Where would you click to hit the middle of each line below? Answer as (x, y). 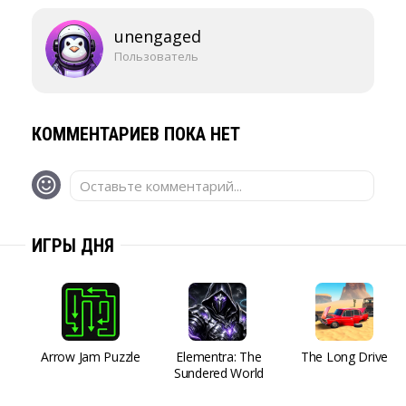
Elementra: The (219, 357)
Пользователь (156, 56)
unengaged (158, 36)
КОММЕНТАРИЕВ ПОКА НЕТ (136, 134)
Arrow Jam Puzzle (91, 357)
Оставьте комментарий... (161, 186)
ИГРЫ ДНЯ (73, 246)
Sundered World (219, 373)
